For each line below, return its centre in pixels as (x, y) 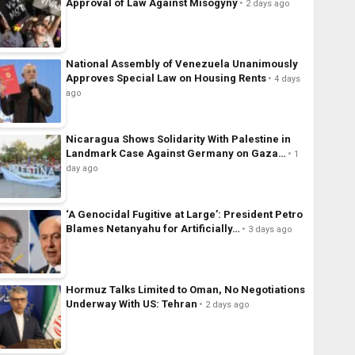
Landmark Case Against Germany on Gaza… (176, 154)
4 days (287, 79)
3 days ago (270, 230)
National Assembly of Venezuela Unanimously (181, 64)
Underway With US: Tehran (131, 304)
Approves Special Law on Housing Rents (166, 78)
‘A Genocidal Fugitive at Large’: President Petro (184, 215)
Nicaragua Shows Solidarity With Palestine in (178, 139)
